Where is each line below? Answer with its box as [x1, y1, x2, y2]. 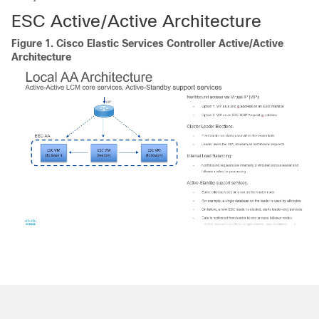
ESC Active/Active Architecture [11, 11, 261, 31]
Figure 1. [11, 38, 56, 49]
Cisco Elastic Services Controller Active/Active [56, 38, 283, 49]
